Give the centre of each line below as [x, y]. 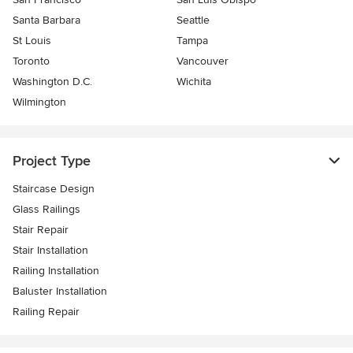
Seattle [193, 20]
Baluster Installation [60, 292]
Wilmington [39, 102]
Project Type [52, 161]
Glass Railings [46, 210]
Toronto [31, 61]
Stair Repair [41, 230]
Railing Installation [56, 271]
